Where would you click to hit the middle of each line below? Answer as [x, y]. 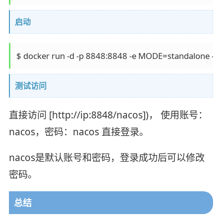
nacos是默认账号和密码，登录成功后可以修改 [107, 157]
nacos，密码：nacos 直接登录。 [79, 132]
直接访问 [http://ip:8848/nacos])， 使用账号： [108, 115]
